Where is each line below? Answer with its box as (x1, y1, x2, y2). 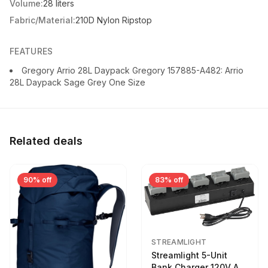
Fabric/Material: (10, 15, 75, 26)
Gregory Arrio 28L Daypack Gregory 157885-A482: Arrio (22, 65, 243, 76)
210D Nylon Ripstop (75, 15, 152, 26)
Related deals (10, 135, 83, 148)
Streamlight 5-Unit (151, 250, 227, 261)
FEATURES (10, 46, 53, 57)
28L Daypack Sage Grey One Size (10, 77, 145, 88)
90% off (23, 175, 51, 185)
